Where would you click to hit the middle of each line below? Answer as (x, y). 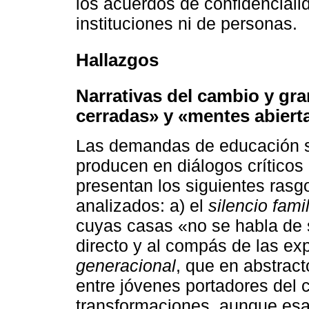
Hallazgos (117, 60)
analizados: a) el (142, 206)
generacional (126, 266)
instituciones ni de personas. (187, 24)
